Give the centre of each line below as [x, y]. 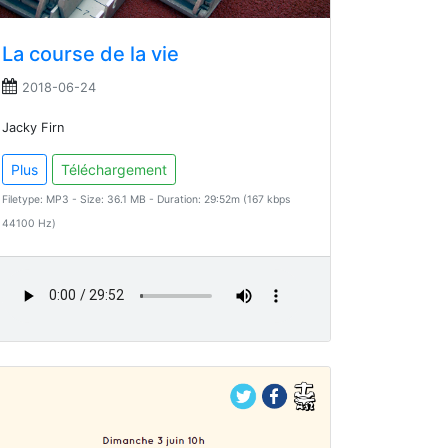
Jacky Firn [33, 128]
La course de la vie [90, 54]
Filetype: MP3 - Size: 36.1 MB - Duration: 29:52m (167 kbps [146, 200]
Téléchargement [114, 170]
